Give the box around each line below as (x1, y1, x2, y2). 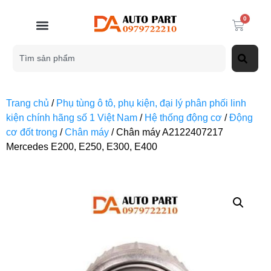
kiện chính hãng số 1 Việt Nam (6, 113, 137, 123)
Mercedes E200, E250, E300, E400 (6, 142, 157, 152)
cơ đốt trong (6, 127, 57, 137)
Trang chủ (6, 98, 49, 108)
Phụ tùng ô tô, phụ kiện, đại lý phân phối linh (56, 98, 246, 108)
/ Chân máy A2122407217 (109, 127, 223, 137)
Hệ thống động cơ (145, 113, 222, 123)
